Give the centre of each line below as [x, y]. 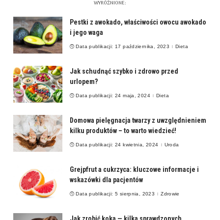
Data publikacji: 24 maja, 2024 [113, 95]
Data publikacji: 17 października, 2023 [123, 46]
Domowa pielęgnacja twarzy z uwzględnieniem [138, 121]
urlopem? [84, 82]
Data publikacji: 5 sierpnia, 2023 [115, 193]
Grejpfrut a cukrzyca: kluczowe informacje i [134, 170]
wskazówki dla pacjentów [106, 180]
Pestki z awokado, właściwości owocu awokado [138, 22]
